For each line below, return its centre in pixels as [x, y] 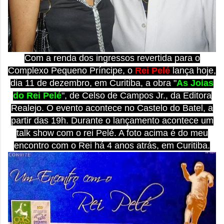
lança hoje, [193, 70]
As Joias [195, 83]
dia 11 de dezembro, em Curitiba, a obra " [93, 83]
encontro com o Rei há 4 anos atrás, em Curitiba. [112, 145]
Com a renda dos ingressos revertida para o [112, 58]
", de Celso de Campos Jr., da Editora [136, 95]
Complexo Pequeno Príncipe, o [71, 70]
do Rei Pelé [37, 95]
